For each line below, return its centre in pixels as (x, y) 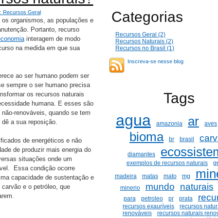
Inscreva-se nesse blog (155, 61)
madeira (126, 176)
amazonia (170, 124)
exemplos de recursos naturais (167, 163)
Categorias (147, 17)
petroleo (152, 199)
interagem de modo (52, 39)
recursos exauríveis (149, 206)
